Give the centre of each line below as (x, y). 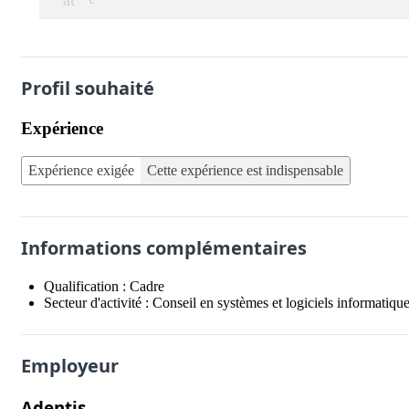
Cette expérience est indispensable (245, 170)
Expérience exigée (81, 170)
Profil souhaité (88, 88)
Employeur (70, 365)
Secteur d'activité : (98, 302)
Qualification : (87, 286)
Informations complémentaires (164, 247)
